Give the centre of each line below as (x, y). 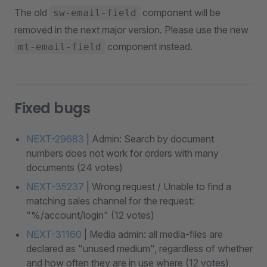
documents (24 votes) (74, 167)
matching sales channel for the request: (110, 201)
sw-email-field (95, 13)
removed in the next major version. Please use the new (131, 30)
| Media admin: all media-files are (152, 234)
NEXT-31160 (54, 234)
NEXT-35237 (55, 187)
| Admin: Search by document (149, 139)
